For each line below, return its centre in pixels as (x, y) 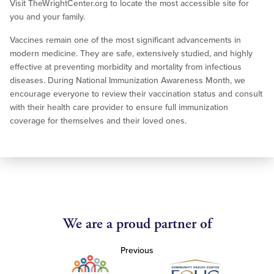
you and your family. (47, 17)
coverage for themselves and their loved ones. (98, 121)
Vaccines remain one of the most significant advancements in (125, 40)
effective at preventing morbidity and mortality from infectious (126, 67)
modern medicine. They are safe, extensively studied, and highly (131, 54)
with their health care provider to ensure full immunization (119, 108)
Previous (137, 251)
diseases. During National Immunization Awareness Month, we (128, 81)
